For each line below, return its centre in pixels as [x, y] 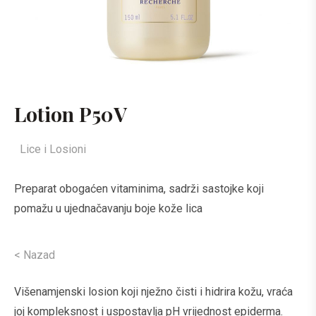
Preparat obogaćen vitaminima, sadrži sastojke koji [139, 189]
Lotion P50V [71, 114]
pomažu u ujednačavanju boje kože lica [108, 208]
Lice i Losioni [53, 149]
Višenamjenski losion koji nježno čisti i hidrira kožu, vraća [153, 292]
